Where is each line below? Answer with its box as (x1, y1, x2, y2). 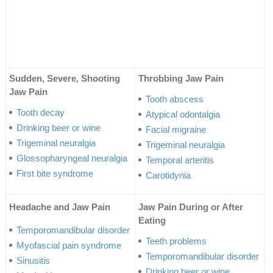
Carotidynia (145, 169, 191, 180)
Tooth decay (16, 107, 65, 118)
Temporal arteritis (145, 154, 214, 165)
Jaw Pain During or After (138, 201, 243, 212)
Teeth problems (145, 235, 207, 246)
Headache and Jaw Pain (9, 201, 110, 212)
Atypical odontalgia (145, 108, 220, 119)
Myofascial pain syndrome (16, 239, 121, 250)
